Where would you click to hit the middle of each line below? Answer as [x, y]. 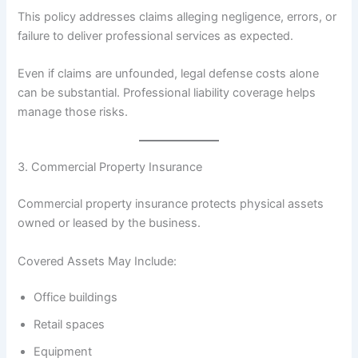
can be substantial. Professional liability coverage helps [167, 92]
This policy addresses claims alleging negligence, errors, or [177, 16]
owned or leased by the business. [109, 223]
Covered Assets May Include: [97, 261]
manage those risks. [73, 111]
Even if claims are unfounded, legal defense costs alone [169, 73]
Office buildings [76, 298]
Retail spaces [70, 325]
